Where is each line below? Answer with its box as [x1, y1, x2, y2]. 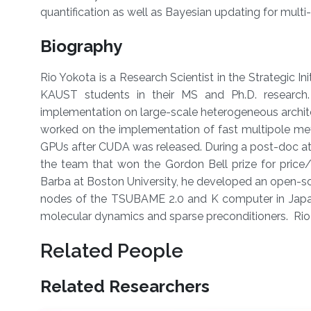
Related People [40, 239, 183, 263]
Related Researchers [40, 276, 210, 297]
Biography [40, 36, 122, 57]
